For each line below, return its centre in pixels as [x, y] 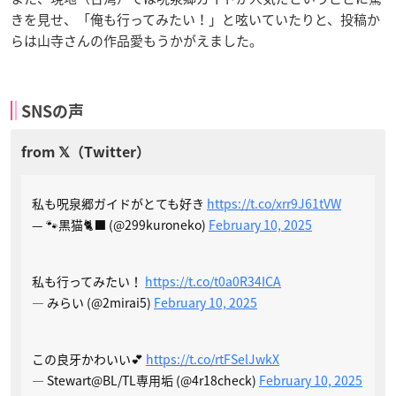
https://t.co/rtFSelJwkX [213, 359]
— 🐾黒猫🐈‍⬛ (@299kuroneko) [120, 225]
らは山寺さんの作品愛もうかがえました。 [137, 41]
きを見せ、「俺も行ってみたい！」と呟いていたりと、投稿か [195, 20]
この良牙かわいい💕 [89, 359]
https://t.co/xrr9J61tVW [274, 204]
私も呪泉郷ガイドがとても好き [119, 204]
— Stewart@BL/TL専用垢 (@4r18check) [145, 381]
